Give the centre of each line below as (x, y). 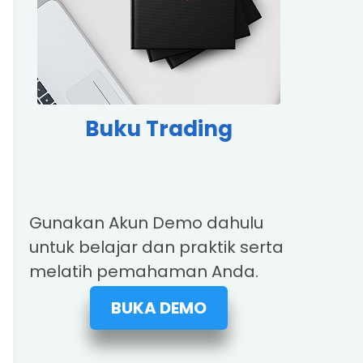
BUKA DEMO (159, 308)
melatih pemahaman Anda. (144, 271)
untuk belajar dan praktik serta (156, 247)
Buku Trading (159, 129)
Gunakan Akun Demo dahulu (146, 223)
